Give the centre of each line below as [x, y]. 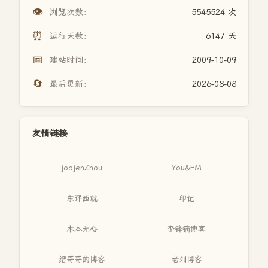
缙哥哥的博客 [82, 259]
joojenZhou [82, 168]
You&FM [186, 168]
